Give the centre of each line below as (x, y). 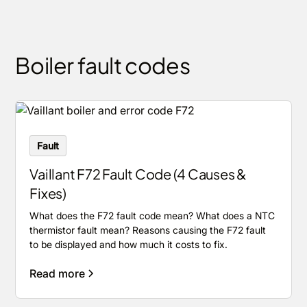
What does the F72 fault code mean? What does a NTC (152, 215)
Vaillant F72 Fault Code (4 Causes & (138, 173)
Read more (58, 273)
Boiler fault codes (103, 65)
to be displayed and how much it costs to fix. (129, 244)
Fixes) (48, 193)
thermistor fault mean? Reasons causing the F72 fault (148, 230)
